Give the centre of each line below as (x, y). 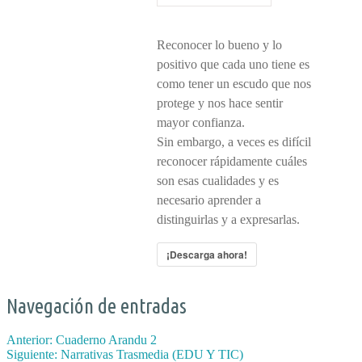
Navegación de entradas (97, 306)
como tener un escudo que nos (234, 84)
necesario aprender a (208, 200)
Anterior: (31, 340)
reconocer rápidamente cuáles (232, 161)
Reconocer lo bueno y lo (219, 45)
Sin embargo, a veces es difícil (234, 142)
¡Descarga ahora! (206, 255)
